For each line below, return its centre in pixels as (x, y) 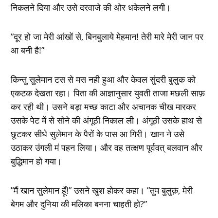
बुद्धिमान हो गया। (36, 161)
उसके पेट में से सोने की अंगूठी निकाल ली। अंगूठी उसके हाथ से (107, 120)
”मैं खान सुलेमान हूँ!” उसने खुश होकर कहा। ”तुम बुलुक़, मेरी (102, 190)
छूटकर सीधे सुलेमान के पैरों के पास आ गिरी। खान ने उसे (98, 134)
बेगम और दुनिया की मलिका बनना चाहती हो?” (79, 204)
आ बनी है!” (28, 50)
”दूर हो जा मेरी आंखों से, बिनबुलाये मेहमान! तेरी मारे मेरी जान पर (107, 36)
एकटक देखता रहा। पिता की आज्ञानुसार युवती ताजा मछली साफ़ (108, 93)
